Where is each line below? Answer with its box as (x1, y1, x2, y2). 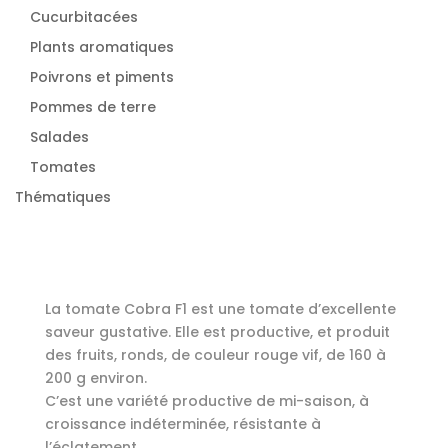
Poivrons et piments (30, 67, 174, 88)
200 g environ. (44, 367, 147, 388)
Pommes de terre (30, 97, 156, 118)
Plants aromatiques (30, 37, 174, 58)
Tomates (30, 157, 96, 178)
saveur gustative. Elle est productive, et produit (44, 321, 390, 342)
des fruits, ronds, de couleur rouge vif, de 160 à (44, 344, 386, 365)
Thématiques (15, 187, 111, 208)
